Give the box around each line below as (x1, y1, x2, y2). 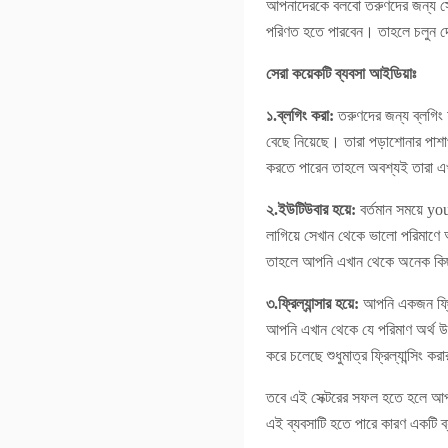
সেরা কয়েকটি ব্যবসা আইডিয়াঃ (266, 65, 416, 82)
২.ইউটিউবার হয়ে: (266, 201, 356, 218)
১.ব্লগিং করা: (266, 107, 334, 124)
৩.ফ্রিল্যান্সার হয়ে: (266, 295, 359, 312)
